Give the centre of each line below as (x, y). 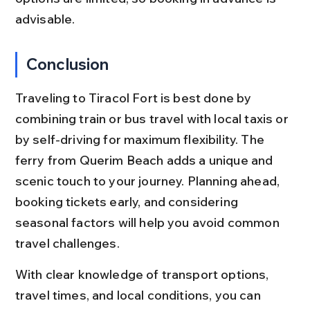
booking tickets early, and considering (128, 201)
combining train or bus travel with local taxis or (153, 118)
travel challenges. (67, 243)
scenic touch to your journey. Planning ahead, (149, 181)
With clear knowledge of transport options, (143, 274)
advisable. (45, 19)
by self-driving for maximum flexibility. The (141, 139)
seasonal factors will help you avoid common (148, 222)
